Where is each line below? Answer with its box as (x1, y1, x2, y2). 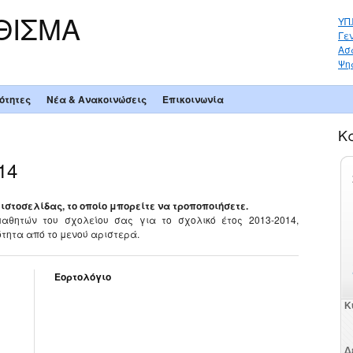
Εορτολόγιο (54, 269, 111, 284)
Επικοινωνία (162, 92, 224, 107)
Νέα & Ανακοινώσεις (46, 92, 147, 107)
